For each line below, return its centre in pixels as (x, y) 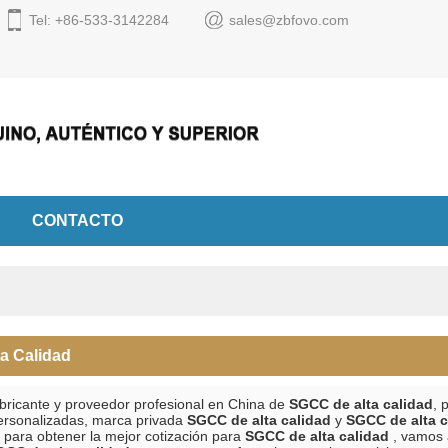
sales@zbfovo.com (289, 20)
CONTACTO (77, 220)
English (372, 73)
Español (377, 20)
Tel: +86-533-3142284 (99, 20)
